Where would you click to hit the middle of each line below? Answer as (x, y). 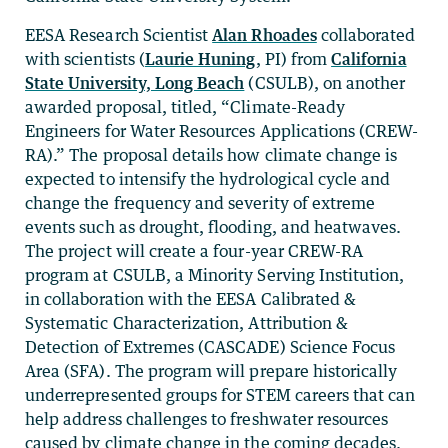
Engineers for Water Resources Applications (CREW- (222, 130)
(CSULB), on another (325, 82)
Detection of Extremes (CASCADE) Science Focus (210, 346)
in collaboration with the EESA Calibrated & (191, 298)
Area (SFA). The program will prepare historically (211, 370)
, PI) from (293, 58)
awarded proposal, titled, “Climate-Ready (185, 106)
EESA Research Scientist (119, 34)
